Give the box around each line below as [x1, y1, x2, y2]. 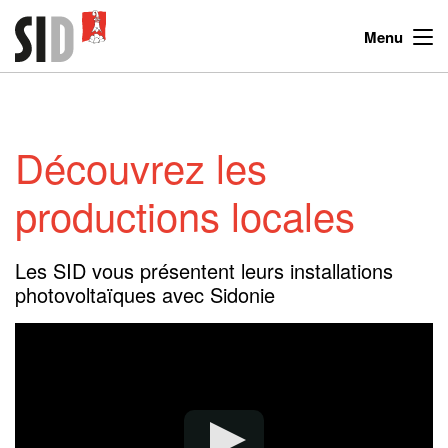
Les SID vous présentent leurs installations [15, 256, 393, 285]
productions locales [15, 186, 355, 243]
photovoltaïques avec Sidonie [15, 280, 275, 309]
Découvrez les [15, 138, 267, 195]
